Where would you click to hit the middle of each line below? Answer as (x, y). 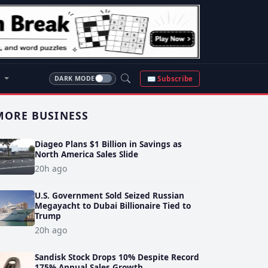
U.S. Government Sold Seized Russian (109, 195)
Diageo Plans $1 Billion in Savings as (108, 144)
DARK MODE (74, 79)
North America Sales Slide (86, 154)
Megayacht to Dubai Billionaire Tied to (113, 205)
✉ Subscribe (170, 78)
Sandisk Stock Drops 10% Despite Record (117, 257)
